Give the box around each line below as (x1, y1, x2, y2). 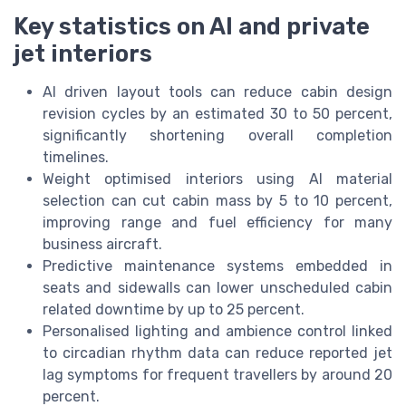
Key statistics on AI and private (14, 13, 370, 41)
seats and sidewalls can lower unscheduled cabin (43, 279, 392, 297)
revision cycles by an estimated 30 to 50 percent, (43, 105, 392, 123)
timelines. (43, 149, 109, 167)
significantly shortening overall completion (43, 127, 392, 145)
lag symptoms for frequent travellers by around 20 (43, 366, 392, 384)
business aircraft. (43, 236, 162, 254)
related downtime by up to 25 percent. (43, 301, 304, 319)
